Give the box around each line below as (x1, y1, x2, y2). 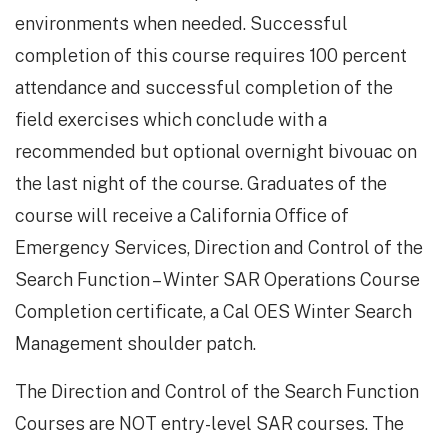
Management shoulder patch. (15, 333, 256, 355)
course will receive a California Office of (15, 205, 349, 227)
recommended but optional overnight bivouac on (15, 141, 417, 163)
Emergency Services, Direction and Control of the (15, 237, 423, 259)
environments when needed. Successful (15, 13, 348, 35)
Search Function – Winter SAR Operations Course (15, 269, 420, 291)
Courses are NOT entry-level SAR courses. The (15, 413, 404, 435)
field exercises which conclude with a (15, 109, 327, 131)
